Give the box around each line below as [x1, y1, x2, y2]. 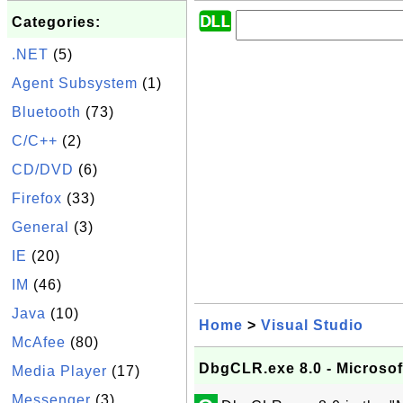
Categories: [12, 14, 101, 30]
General [12, 219, 69, 235]
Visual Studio [261, 318, 363, 333]
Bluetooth [12, 104, 81, 120]
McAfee [12, 335, 66, 350]
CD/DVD [12, 162, 74, 177]
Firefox [12, 191, 62, 206]
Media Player [12, 363, 107, 379]
